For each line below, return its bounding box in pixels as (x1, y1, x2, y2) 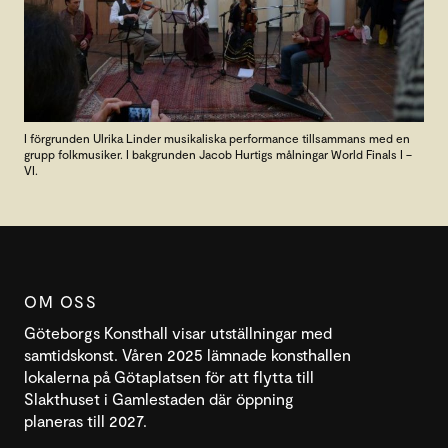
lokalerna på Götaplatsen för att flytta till (24, 367, 314, 387)
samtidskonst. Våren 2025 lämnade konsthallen (24, 345, 351, 365)
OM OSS (24, 292, 98, 312)
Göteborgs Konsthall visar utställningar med (24, 323, 332, 343)
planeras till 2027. (24, 411, 147, 431)
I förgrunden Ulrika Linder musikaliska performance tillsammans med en (24, 131, 410, 146)
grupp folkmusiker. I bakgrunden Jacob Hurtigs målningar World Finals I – (24, 147, 412, 162)
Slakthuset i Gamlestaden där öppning (24, 389, 294, 409)
